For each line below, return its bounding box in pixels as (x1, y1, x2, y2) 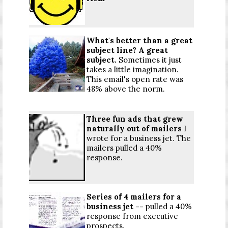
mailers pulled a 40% (87, 143, 162, 153)
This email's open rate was (87, 74, 183, 84)
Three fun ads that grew (87, 114, 183, 124)
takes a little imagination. (87, 65, 179, 75)
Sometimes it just (119, 55, 182, 65)
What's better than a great (87, 36, 192, 46)
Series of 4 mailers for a (87, 192, 181, 202)
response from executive (87, 211, 178, 221)
